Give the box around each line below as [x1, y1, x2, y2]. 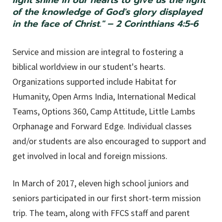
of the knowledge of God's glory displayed [12, 5, 202, 19]
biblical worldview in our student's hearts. [12, 61, 166, 73]
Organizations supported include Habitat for [12, 76, 176, 88]
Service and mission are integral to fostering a [12, 46, 183, 58]
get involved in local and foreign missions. [12, 150, 167, 162]
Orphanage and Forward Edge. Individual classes [12, 120, 192, 132]
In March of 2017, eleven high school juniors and [12, 177, 189, 189]
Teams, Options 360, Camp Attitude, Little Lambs [12, 106, 195, 117]
